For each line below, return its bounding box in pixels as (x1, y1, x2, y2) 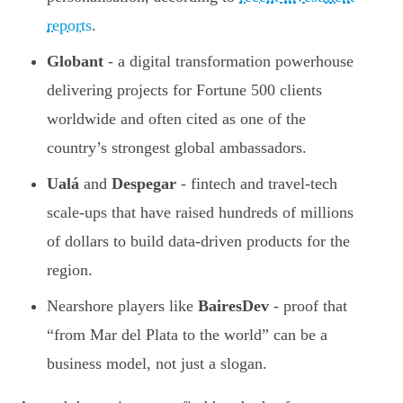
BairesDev (198, 296, 269, 315)
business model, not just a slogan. (47, 354, 267, 372)
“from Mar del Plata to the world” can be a (47, 325, 327, 344)
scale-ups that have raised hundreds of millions (47, 202, 354, 221)
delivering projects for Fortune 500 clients (47, 80, 322, 99)
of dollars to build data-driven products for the (47, 231, 350, 250)
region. (47, 260, 93, 279)
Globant (47, 51, 103, 70)
